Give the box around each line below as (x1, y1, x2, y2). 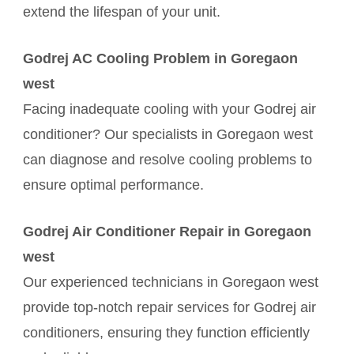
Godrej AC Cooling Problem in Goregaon (22, 51, 298, 67)
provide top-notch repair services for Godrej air (22, 299, 316, 316)
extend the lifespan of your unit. (22, 4, 220, 21)
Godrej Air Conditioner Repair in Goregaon (22, 224, 311, 240)
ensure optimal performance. (22, 177, 204, 194)
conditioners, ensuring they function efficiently (22, 325, 310, 341)
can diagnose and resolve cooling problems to (22, 152, 312, 168)
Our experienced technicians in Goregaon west (22, 274, 318, 291)
